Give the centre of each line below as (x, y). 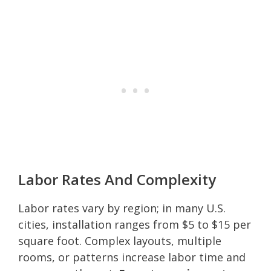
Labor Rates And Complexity (117, 179)
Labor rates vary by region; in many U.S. (122, 208)
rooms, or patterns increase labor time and (132, 257)
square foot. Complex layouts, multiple (120, 240)
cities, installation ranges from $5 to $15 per (135, 224)
